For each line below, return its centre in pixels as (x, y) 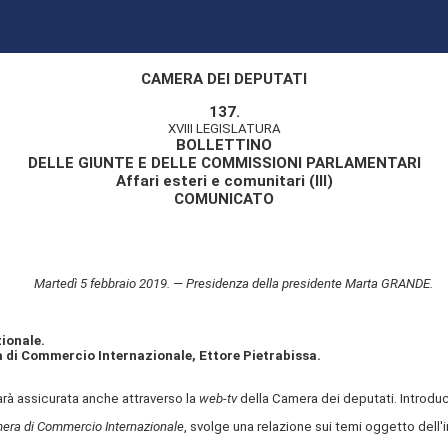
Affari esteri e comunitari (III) (224, 181)
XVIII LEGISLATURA (224, 128)
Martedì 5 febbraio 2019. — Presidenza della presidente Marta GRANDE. (233, 284)
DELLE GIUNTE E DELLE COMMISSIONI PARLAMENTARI (224, 163)
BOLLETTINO (224, 145)
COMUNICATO (224, 199)
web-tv (217, 398)
